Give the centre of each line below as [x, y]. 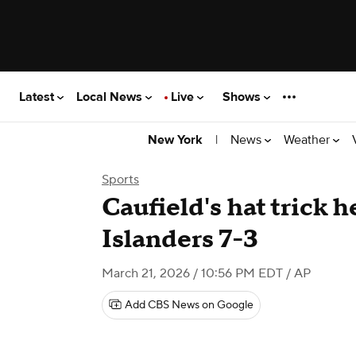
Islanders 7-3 [180, 240]
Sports [120, 180]
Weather [308, 139]
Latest [38, 97]
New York [175, 140]
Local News [111, 97]
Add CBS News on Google [189, 305]
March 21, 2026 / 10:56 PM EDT [192, 273]
